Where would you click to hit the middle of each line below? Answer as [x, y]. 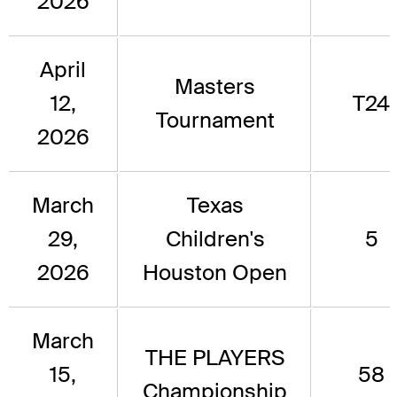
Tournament [215, 121]
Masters [215, 87]
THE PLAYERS [215, 358]
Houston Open [215, 273]
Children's [215, 239]
